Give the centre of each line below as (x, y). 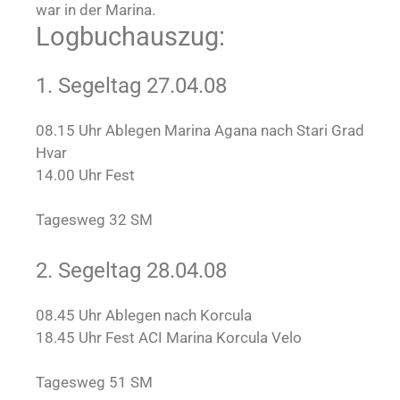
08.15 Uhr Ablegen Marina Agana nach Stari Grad (200, 130)
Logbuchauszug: (130, 36)
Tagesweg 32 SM (94, 220)
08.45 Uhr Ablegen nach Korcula (144, 315)
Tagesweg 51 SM (94, 383)
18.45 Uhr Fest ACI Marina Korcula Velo (169, 337)
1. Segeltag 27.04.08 (131, 85)
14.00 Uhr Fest (85, 175)
